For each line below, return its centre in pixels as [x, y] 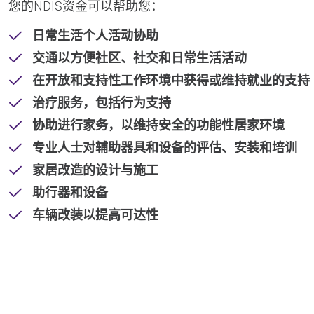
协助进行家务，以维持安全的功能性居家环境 [158, 125]
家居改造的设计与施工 [95, 170]
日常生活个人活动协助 [95, 35]
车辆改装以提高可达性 [95, 215]
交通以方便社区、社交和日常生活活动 [139, 58]
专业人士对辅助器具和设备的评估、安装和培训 [165, 148]
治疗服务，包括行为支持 [102, 103]
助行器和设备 [70, 192]
